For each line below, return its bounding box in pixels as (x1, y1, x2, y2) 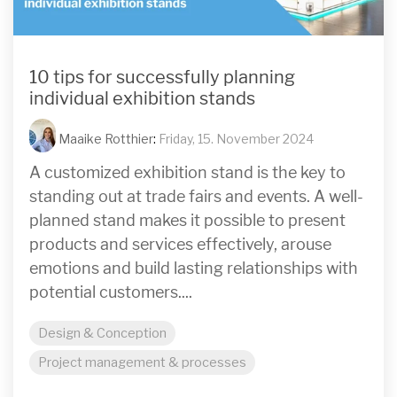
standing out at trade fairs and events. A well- (29, 187, 363, 207)
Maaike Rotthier (56, 131, 153, 147)
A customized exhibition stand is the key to (29, 163, 346, 183)
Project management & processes (38, 354, 246, 371)
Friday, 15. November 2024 (159, 131, 314, 147)
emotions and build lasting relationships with (29, 259, 358, 279)
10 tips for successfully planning (29, 66, 295, 90)
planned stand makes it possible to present (29, 211, 346, 231)
